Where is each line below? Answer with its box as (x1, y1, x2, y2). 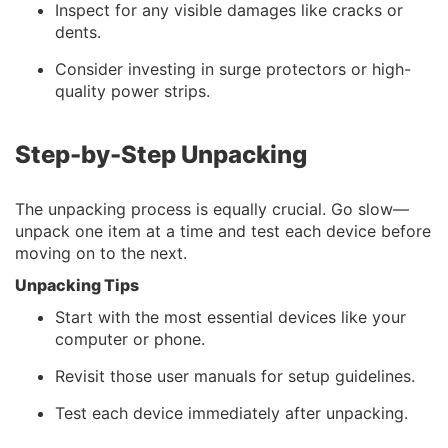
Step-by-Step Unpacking (15, 139, 307, 169)
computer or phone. (55, 328, 205, 349)
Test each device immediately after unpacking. (55, 402, 408, 423)
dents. (55, 21, 101, 42)
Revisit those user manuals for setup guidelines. (55, 365, 415, 386)
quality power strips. (55, 80, 210, 101)
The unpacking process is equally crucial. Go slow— (15, 198, 409, 219)
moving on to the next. (15, 242, 187, 263)
